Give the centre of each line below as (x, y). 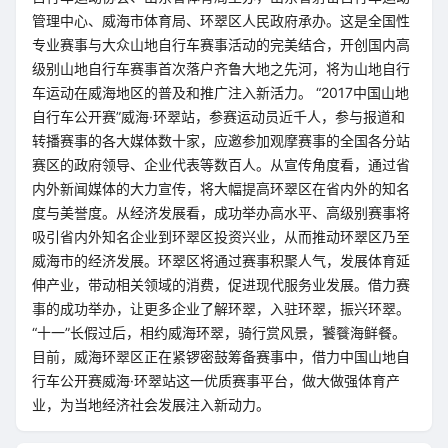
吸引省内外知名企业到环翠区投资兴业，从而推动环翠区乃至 (221, 236)
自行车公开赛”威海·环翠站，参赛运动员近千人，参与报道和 (218, 116)
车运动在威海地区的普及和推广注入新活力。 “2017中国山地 (220, 92)
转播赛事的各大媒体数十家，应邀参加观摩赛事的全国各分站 (221, 140)
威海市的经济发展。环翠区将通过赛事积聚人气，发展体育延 (221, 260)
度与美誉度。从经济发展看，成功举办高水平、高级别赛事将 (221, 212)
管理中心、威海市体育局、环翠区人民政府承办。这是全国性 (221, 20)
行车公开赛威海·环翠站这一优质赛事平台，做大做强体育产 (216, 380)
